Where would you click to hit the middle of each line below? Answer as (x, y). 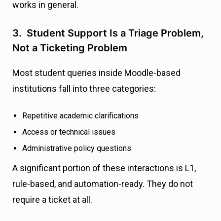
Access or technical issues (69, 132)
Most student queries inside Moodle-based (96, 73)
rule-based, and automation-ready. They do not (103, 184)
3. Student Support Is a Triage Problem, (108, 33)
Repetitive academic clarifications (80, 116)
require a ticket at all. (52, 200)
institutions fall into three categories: (84, 89)
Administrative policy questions (77, 148)
